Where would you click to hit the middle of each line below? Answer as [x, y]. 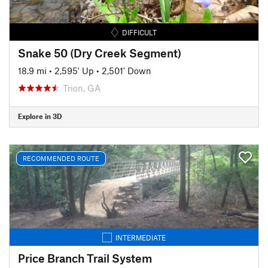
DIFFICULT [140, 32]
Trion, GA [82, 88]
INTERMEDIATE [141, 237]
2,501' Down [127, 70]
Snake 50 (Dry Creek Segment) [100, 53]
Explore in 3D [40, 116]
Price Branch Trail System [85, 258]
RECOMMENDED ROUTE [61, 158]
